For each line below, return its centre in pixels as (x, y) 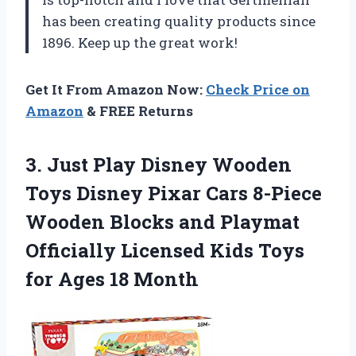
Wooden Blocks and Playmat (163, 221)
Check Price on (258, 89)
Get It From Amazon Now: (116, 89)
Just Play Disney (127, 164)
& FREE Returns (138, 110)
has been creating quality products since (179, 21)
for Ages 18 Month (112, 279)
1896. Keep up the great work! (140, 42)
